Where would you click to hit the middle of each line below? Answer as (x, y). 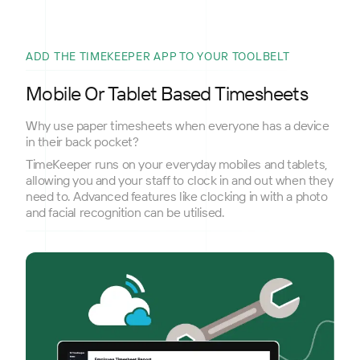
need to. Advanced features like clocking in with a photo (177, 196)
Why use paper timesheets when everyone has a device (178, 126)
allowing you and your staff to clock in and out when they (180, 180)
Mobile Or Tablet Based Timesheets (167, 94)
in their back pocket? (82, 142)
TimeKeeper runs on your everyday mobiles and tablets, (177, 164)
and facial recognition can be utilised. (125, 213)
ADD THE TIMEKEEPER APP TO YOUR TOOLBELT (158, 57)
